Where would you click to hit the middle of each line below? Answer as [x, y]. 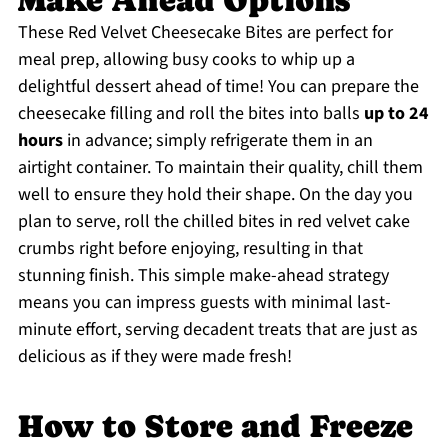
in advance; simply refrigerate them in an [217, 141]
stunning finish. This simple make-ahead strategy [203, 276]
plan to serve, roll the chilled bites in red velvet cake [213, 222]
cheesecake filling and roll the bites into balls [190, 114]
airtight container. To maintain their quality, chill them [220, 168]
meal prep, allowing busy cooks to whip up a [186, 60]
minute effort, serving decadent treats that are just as [217, 330]
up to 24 [396, 114]
